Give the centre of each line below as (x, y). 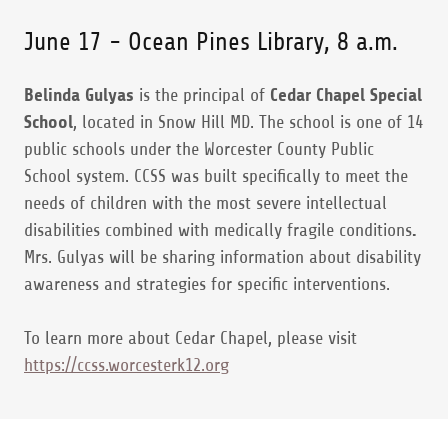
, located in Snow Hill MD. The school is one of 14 (248, 122)
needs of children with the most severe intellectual (205, 203)
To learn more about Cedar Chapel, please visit (190, 338)
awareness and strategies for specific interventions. (209, 284)
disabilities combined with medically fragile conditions (218, 230)
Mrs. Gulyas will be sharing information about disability (222, 257)
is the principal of (202, 95)
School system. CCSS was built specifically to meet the (216, 176)
